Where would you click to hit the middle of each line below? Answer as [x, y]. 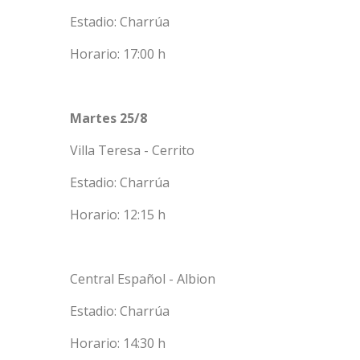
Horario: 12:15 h [118, 215]
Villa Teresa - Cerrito [132, 151]
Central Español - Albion [143, 279]
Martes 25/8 [108, 119]
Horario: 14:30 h [118, 344]
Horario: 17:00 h [118, 54]
